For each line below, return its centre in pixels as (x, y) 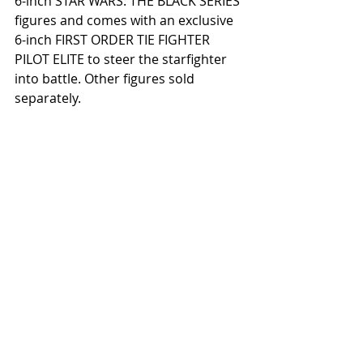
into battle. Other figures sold (106, 78)
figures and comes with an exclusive (126, 20)
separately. (49, 98)
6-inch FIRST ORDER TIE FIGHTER (114, 39)
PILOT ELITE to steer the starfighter (122, 59)
